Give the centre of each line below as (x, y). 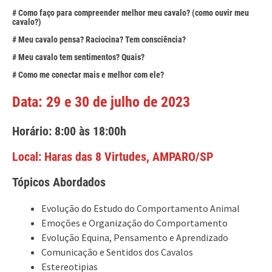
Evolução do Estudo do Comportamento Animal (141, 208)
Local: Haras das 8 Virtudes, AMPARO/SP (113, 157)
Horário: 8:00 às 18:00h (69, 131)
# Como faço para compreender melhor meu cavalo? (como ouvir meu (131, 13)
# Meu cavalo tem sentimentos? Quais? (78, 57)
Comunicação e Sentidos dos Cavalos (117, 252)
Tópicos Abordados (59, 182)
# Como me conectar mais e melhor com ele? (88, 75)
